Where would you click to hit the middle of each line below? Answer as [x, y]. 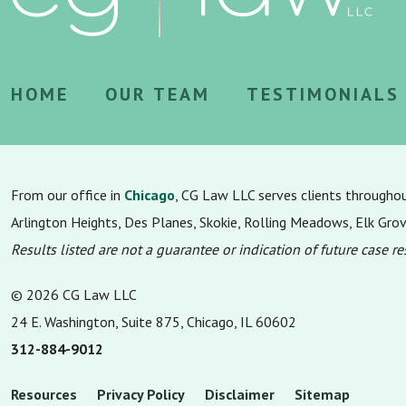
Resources [44, 394]
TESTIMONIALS [323, 94]
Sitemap [322, 394]
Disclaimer [240, 394]
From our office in [68, 195]
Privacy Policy [141, 394]
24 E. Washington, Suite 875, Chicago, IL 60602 [154, 322]
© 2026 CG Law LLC [74, 295]
